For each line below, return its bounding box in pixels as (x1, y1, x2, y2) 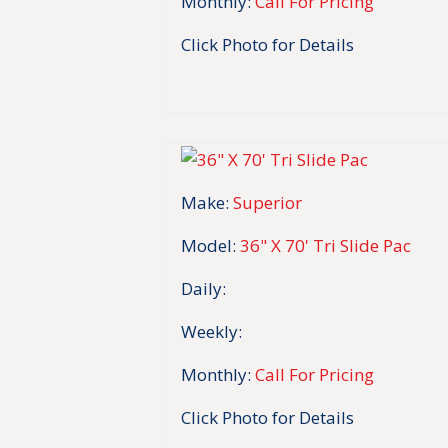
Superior (233, 190, 303, 214)
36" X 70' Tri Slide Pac (240, 233, 412, 257)
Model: (181, 233, 237, 257)
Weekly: (181, 319, 243, 343)
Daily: (181, 276, 227, 300)
